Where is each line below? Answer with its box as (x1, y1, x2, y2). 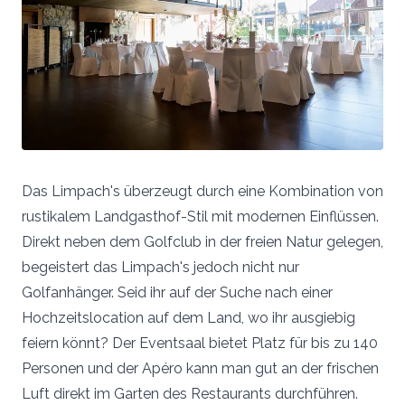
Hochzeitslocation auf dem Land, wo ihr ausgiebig (22, 309, 355, 327)
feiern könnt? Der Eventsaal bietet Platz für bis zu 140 (22, 334, 378, 353)
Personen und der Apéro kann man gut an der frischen (22, 360, 379, 378)
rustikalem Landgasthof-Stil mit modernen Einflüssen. (22, 208, 379, 226)
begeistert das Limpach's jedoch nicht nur (22, 259, 299, 277)
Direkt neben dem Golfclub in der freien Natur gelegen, (22, 233, 383, 251)
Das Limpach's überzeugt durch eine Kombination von (22, 183, 383, 201)
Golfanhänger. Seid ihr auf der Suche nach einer (22, 284, 333, 302)
